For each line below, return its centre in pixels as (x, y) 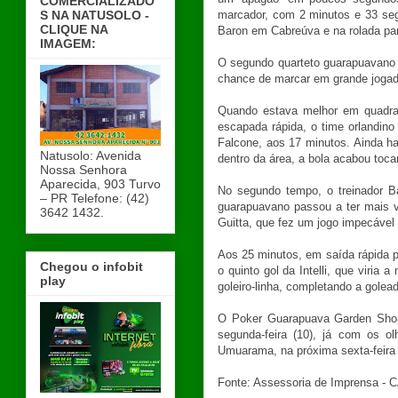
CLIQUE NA (74, 29)
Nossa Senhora (84, 169)
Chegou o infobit (92, 266)
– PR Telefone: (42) (95, 198)
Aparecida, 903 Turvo (100, 183)
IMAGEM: (68, 43)
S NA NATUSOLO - (95, 15)
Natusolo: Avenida (91, 155)
